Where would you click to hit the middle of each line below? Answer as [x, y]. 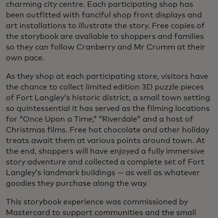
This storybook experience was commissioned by [97, 202]
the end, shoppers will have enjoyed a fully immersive [105, 151]
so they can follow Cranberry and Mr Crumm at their [106, 47]
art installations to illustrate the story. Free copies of [105, 26]
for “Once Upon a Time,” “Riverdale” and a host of [100, 119]
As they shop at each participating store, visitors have [107, 76]
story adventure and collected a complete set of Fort [105, 162]
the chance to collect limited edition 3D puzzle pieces [105, 87]
